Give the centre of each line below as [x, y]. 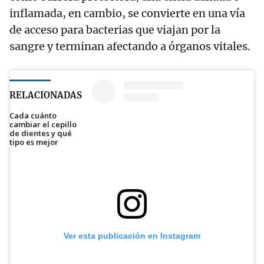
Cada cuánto [33, 116]
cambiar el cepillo [43, 125]
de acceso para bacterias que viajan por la [115, 30]
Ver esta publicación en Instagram [132, 235]
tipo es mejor [34, 142]
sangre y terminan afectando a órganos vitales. [130, 47]
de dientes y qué [41, 133]
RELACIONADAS [46, 95]
